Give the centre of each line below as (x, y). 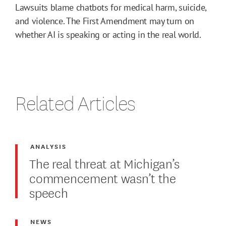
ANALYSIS (49, 146)
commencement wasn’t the (103, 177)
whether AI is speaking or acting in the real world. (108, 34)
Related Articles (75, 103)
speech (49, 192)
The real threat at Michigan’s (105, 162)
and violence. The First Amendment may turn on (105, 21)
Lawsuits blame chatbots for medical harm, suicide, (111, 7)
